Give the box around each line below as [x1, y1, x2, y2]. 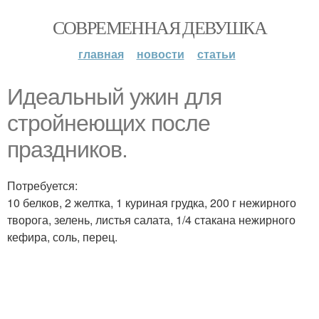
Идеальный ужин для [7, 84, 221, 110]
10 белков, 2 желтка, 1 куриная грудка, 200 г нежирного [7, 194, 296, 211]
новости [136, 46, 184, 62]
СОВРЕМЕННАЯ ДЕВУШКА [52, 15, 267, 39]
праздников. [7, 137, 127, 162]
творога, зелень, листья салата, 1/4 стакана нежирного [7, 211, 296, 228]
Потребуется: [7, 177, 78, 194]
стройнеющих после [7, 110, 210, 136]
